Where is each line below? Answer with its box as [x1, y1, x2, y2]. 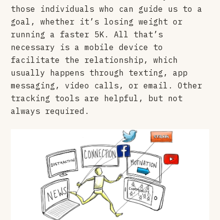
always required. [11, 106, 90, 116]
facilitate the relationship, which [11, 55, 178, 65]
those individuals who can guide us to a [11, 3, 203, 14]
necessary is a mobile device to [11, 42, 164, 52]
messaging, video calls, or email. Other [11, 80, 203, 90]
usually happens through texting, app [11, 67, 188, 78]
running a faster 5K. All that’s [11, 29, 164, 39]
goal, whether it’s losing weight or [11, 16, 183, 27]
